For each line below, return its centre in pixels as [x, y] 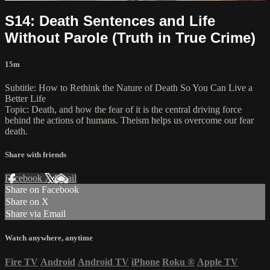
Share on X [27, 202]
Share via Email [36, 214]
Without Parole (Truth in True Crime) [130, 37]
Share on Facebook [42, 190]
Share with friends [36, 155]
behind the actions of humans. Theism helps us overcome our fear [129, 120]
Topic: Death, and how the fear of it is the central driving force [123, 109]
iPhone [146, 262]
